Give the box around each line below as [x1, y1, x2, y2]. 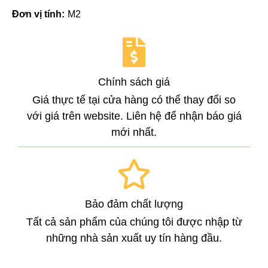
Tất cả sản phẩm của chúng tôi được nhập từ [26, 215, 242, 228]
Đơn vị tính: [12, 8, 65, 19]
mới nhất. [111, 126, 157, 138]
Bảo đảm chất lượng [85, 197, 183, 210]
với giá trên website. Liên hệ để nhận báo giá [26, 109, 242, 122]
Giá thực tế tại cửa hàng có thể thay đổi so [32, 93, 236, 106]
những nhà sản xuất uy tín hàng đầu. [46, 232, 222, 244]
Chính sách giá [98, 75, 170, 88]
